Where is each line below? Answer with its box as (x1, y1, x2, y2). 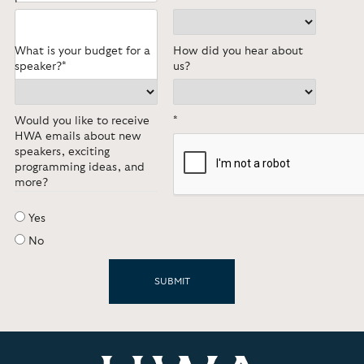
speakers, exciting (14, 146, 110, 158)
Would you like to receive (14, 115, 149, 127)
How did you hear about (173, 45, 304, 57)
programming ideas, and (14, 162, 145, 173)
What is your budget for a (14, 45, 150, 57)
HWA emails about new (14, 131, 141, 142)
